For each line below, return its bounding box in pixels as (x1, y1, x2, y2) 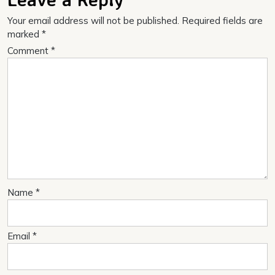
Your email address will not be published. (7, 15, 179, 27)
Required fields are (182, 15, 263, 27)
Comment (7, 45, 51, 57)
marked (7, 28, 42, 41)
